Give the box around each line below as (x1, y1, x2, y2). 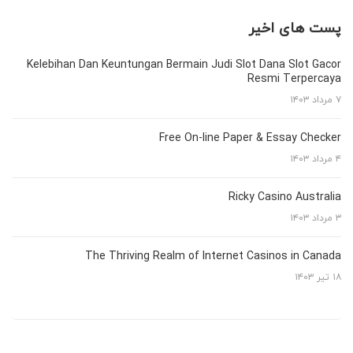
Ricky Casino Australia (229, 186, 341, 206)
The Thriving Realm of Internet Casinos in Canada (85, 245, 341, 266)
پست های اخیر (249, 15, 341, 40)
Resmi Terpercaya (247, 68, 341, 88)
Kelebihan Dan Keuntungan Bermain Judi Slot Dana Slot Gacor (27, 54, 341, 74)
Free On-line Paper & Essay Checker (159, 127, 341, 147)
